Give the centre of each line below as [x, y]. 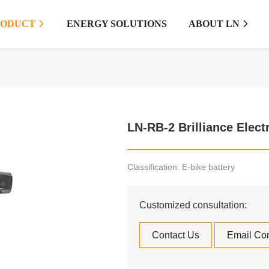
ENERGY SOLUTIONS [117, 24]
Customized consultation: [193, 205]
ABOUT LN [215, 24]
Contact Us [175, 235]
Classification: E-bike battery [181, 167]
